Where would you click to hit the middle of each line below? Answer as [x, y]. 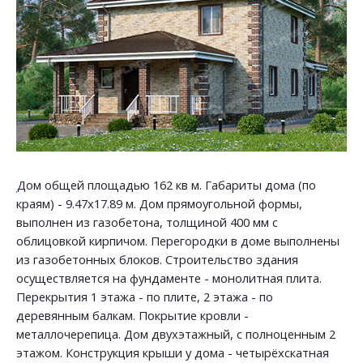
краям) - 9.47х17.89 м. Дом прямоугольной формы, [159, 203]
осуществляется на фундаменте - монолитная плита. [169, 278]
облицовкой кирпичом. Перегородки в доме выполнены [178, 241]
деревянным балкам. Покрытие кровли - [132, 315]
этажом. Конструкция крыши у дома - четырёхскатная [173, 352]
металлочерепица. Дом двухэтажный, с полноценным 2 [176, 334]
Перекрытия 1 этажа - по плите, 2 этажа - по [145, 297]
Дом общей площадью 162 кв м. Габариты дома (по [167, 185]
